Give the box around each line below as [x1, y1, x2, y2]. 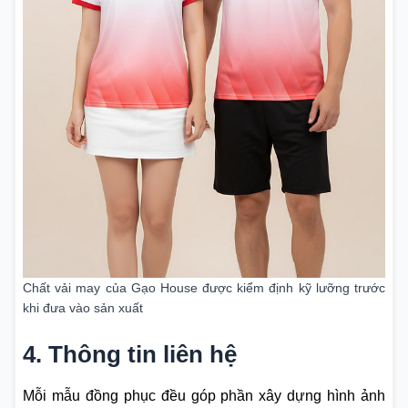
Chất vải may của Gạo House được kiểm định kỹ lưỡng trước [23, 280, 385, 296]
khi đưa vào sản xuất [23, 301, 143, 316]
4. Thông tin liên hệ [23, 342, 237, 368]
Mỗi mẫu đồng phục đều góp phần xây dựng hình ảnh [23, 388, 385, 404]
